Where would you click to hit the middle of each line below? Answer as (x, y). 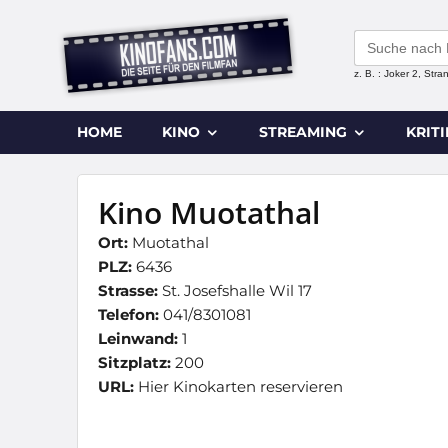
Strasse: (128, 290)
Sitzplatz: (134, 362)
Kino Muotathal (209, 212)
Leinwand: (138, 338)
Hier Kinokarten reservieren (240, 386)
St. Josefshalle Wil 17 (235, 290)
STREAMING (303, 132)
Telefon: (128, 314)
